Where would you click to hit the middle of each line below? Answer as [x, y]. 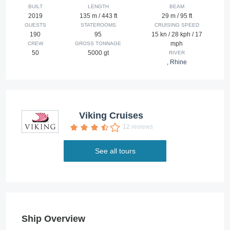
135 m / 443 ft [98, 16]
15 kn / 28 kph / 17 [177, 35]
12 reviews [138, 127]
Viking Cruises [111, 116]
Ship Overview [53, 219]
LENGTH [98, 7]
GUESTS [35, 25]
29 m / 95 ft [177, 16]
